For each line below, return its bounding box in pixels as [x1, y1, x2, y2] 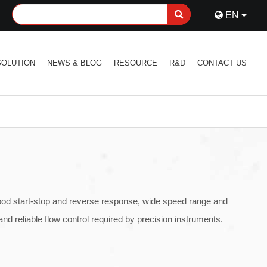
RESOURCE [114, 58, 158, 67]
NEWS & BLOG [47, 58, 103, 67]
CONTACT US [197, 58, 247, 67]
